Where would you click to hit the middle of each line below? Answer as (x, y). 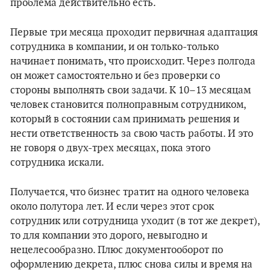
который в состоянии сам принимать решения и (125, 119)
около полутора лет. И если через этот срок (112, 207)
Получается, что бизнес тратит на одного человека (130, 192)
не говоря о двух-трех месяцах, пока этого (110, 148)
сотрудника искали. (57, 163)
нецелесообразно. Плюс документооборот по (117, 250)
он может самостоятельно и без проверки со (115, 76)
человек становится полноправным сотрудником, (128, 105)
